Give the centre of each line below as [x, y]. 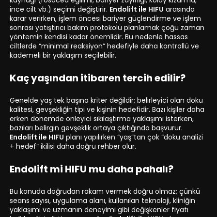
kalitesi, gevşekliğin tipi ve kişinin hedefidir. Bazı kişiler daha [107, 110]
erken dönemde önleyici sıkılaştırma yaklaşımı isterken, [102, 119]
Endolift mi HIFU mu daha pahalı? [92, 169]
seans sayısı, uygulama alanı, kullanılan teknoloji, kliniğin [102, 201]
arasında [179, 9]
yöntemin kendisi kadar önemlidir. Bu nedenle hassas [99, 37]
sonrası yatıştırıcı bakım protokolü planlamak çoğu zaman [107, 28]
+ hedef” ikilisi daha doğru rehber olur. [73, 147]
